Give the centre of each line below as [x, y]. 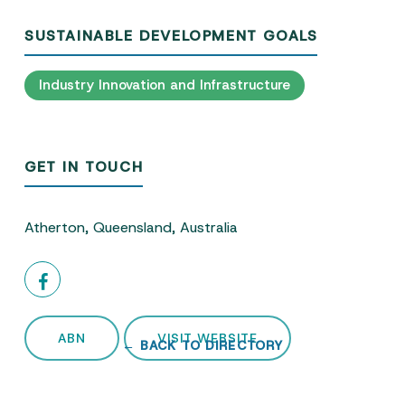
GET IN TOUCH [84, 167]
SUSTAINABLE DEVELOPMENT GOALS [171, 36]
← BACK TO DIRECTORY [202, 346]
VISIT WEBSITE [208, 339]
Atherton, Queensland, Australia [132, 228]
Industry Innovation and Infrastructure [165, 85]
